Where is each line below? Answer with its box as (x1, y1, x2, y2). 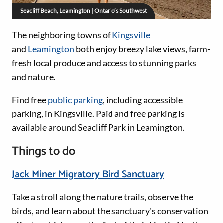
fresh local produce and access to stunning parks (12, 57, 196, 69)
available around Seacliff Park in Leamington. (12, 122, 185, 133)
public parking (48, 94, 103, 106)
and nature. (12, 71, 56, 83)
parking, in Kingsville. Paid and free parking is (12, 108, 185, 119)
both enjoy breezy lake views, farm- (74, 43, 210, 55)
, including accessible (103, 94, 183, 106)
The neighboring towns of (12, 29, 112, 41)
